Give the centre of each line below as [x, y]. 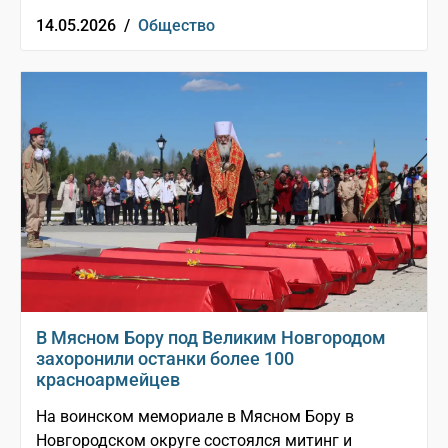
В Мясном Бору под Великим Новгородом [211, 338]
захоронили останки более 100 [165, 359]
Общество [176, 26]
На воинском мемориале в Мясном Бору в [195, 417]
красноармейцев [108, 380]
